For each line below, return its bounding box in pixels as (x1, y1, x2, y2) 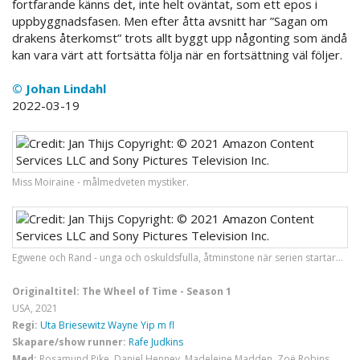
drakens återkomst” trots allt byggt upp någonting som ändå (12, 29, 347, 46)
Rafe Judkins (129, 334, 183, 349)
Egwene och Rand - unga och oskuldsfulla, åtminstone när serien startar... (12, 250, 343, 264)
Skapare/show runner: (12, 334, 129, 349)
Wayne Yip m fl (108, 317, 174, 332)
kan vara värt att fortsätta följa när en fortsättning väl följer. (12, 46, 342, 63)
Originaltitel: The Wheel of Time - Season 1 (12, 284, 231, 298)
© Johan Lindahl (12, 80, 106, 96)
